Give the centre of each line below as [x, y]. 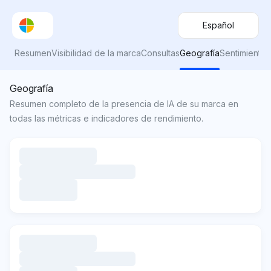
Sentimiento [243, 53]
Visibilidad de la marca [96, 53]
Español [218, 25]
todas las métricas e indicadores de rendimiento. [106, 118]
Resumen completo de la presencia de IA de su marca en [124, 104]
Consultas [160, 53]
